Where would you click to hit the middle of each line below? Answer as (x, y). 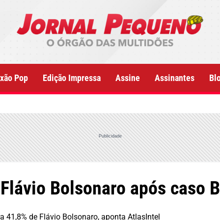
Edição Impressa (72, 78)
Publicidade (110, 136)
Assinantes (175, 78)
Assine (128, 78)
